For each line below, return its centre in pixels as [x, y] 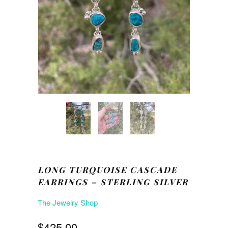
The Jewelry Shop [68, 203]
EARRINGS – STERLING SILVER [113, 182]
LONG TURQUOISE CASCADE [107, 170]
